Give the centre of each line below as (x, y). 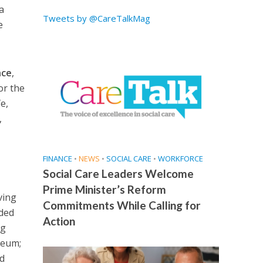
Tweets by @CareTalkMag (96, 18)
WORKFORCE (180, 159)
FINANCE (57, 159)
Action (59, 221)
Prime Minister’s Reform (104, 190)
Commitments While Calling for (122, 205)
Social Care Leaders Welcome (118, 174)
